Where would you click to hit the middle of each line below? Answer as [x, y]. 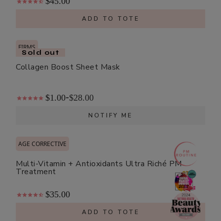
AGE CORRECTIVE [42, 144]
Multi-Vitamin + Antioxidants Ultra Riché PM [99, 164]
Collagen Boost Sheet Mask [68, 67]
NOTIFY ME [110, 115]
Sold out [40, 52]
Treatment [36, 171]
